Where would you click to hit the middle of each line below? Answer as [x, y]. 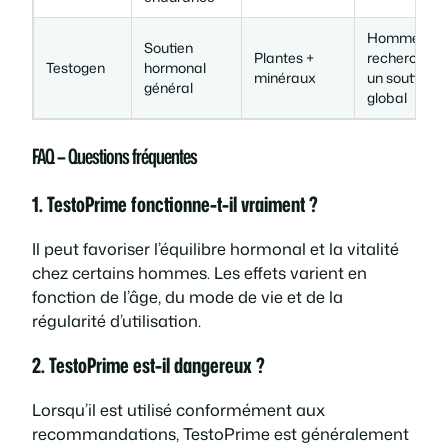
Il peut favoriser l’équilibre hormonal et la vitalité [215, 249]
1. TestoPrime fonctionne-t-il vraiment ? [175, 204]
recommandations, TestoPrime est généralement [220, 434]
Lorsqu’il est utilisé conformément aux [178, 410]
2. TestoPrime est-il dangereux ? [148, 365]
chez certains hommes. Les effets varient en [199, 273]
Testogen [75, 68]
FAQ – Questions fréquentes [114, 156]
